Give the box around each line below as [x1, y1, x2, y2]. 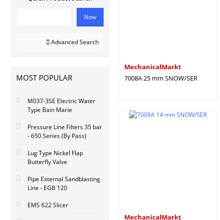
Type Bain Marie [27, 106, 72, 114]
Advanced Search [50, 38, 99, 46]
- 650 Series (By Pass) [27, 132, 86, 140]
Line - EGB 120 [27, 184, 67, 192]
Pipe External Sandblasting [27, 175, 100, 183]
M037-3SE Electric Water [27, 97, 95, 105]
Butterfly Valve [27, 158, 67, 166]
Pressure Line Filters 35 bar [27, 123, 102, 131]
